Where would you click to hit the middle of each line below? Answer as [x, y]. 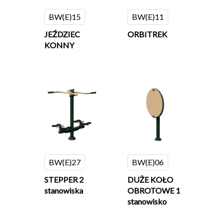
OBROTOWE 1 [154, 191]
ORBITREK [148, 34]
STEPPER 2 [64, 180]
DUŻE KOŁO [151, 180]
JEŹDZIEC [62, 34]
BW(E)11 [148, 16]
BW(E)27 [65, 162]
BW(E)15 [65, 16]
